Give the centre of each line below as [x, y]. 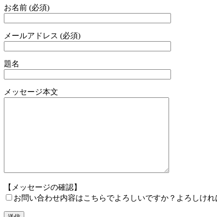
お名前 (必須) [27, 8]
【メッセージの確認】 [43, 187]
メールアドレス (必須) [42, 36]
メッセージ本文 [31, 92]
